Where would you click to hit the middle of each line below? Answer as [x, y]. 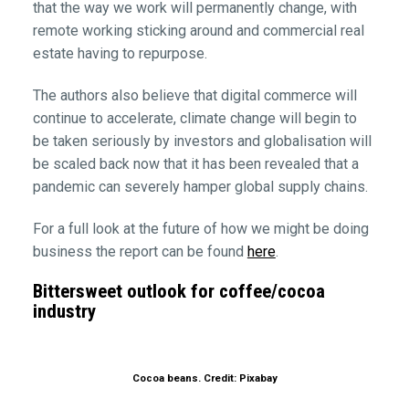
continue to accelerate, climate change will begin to [194, 118]
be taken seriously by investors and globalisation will [202, 141]
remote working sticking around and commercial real [198, 30]
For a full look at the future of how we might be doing [200, 228]
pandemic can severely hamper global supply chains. [200, 186]
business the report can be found [140, 251]
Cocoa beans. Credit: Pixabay [204, 378]
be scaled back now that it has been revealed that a [195, 163]
